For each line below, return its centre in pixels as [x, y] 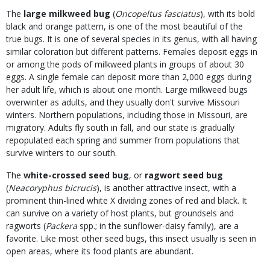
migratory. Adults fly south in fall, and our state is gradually [120, 128]
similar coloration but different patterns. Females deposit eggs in [132, 52]
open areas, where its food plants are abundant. [100, 251]
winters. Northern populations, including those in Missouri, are [127, 115]
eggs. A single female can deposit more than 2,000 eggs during [129, 77]
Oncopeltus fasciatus [158, 14]
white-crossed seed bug [76, 175]
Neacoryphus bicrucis [52, 188]
